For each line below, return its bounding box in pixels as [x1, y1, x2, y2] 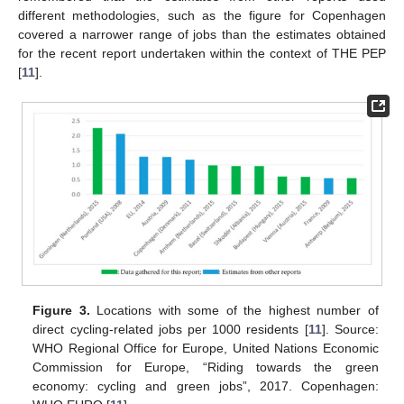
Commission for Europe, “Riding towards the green [32, 359, 379, 374]
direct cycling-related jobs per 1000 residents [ [32, 321, 308, 336]
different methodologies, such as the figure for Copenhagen [18, 7, 386, 23]
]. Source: [321, 321, 379, 336]
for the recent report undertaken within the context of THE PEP [18, 45, 386, 60]
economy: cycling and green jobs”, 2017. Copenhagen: [32, 378, 379, 393]
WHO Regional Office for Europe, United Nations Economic [32, 340, 379, 355]
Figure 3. [32, 302, 90, 317]
